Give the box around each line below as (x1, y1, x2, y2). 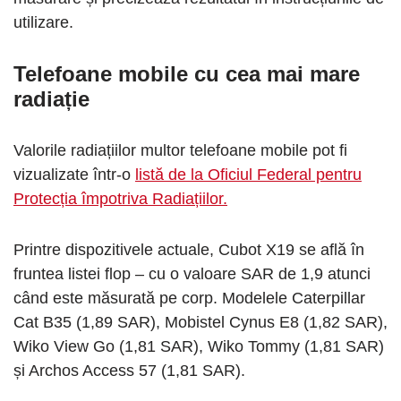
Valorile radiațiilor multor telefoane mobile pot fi (13, 141, 347, 160)
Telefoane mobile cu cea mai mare (13, 62, 360, 87)
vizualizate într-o (13, 166, 135, 184)
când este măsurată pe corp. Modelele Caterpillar (13, 289, 365, 308)
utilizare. (13, 13, 78, 32)
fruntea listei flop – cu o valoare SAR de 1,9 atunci (13, 265, 371, 284)
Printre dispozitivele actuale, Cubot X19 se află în (13, 241, 364, 260)
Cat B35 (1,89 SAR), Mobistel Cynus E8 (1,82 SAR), (13, 313, 388, 332)
